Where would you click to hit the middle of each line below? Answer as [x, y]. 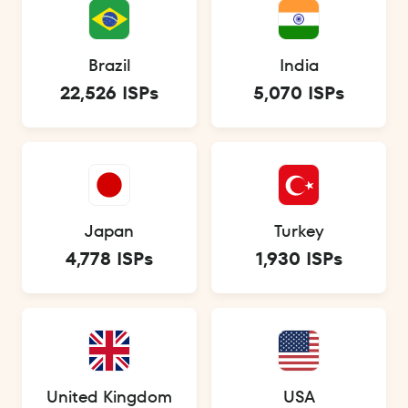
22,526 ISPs [109, 93]
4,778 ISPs [109, 259]
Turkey [299, 231]
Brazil [109, 66]
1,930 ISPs [299, 259]
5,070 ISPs [299, 93]
